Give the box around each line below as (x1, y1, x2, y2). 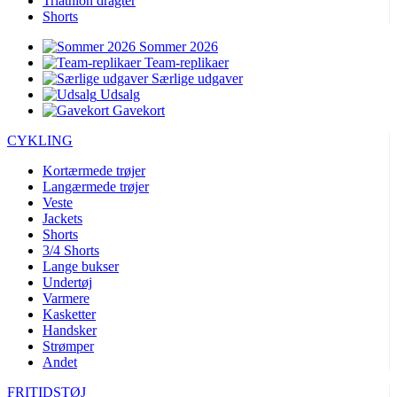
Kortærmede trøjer (43, 163, 145, 178)
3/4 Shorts (43, 243, 99, 258)
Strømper (43, 339, 94, 354)
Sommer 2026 (139, 39, 218, 54)
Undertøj (43, 275, 92, 290)
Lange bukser (43, 259, 119, 274)
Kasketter (43, 307, 96, 322)
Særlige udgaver (152, 71, 243, 86)
